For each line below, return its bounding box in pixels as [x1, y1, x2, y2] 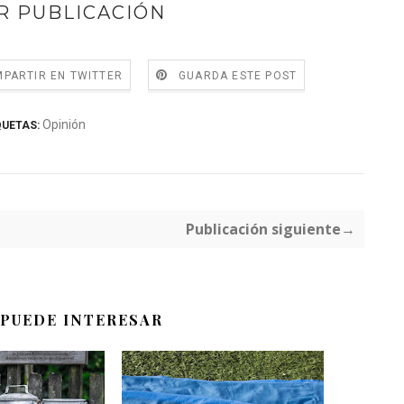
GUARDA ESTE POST [179, 69, 298, 83]
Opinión [41, 117, 86, 132]
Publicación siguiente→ [186, 219, 355, 239]
